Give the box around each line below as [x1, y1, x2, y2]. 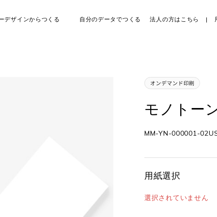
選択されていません [144, 193, 209, 202]
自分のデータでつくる [79, 15, 141, 23]
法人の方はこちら [150, 15, 200, 23]
